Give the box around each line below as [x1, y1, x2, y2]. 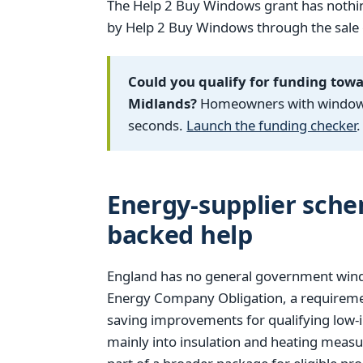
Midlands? [128, 94, 198, 113]
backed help [107, 218, 253, 252]
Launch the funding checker [186, 116, 357, 135]
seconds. [128, 116, 187, 135]
